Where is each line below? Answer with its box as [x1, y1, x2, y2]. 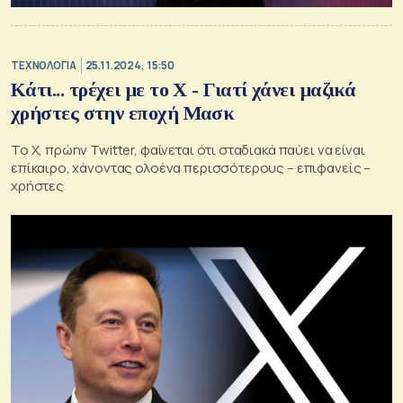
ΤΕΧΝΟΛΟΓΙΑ [11, 58, 76, 73]
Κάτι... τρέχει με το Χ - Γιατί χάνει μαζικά [11, 77, 356, 101]
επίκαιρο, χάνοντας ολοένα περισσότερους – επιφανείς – [11, 157, 372, 177]
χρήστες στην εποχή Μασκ [11, 101, 235, 124]
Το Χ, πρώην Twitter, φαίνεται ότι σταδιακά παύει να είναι [11, 139, 365, 159]
